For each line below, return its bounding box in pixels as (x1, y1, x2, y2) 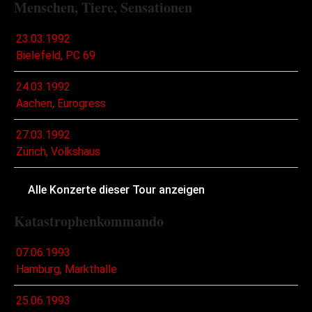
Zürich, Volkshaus (16, 145, 100, 159)
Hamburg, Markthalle (16, 263, 117, 276)
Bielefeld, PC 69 (16, 49, 95, 63)
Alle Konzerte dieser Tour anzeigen (28, 183, 205, 197)
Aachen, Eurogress (16, 97, 106, 111)
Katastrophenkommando (14, 211, 164, 232)
